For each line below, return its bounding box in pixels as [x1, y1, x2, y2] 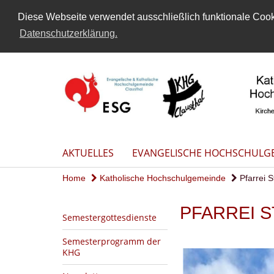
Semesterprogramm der [62, 235, 161, 247]
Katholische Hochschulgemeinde [97, 172, 226, 183]
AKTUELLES [62, 146, 114, 160]
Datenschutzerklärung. [19, 28, 117, 39]
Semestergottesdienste [62, 211, 157, 223]
